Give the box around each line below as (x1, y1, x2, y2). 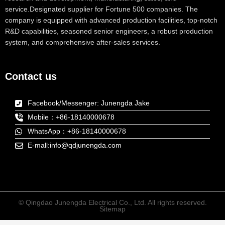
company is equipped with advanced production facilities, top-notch (5, 16, 217, 24)
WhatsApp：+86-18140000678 (28, 128, 126, 136)
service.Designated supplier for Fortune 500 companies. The (5, 5, 198, 13)
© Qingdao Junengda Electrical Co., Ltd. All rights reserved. (18, 199, 207, 207)
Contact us (5, 71, 57, 82)
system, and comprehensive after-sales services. (5, 38, 162, 46)
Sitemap (99, 205, 126, 213)
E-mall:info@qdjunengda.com (28, 142, 122, 150)
